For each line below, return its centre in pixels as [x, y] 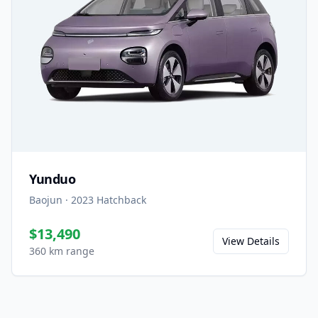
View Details [251, 241]
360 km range [62, 251]
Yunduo [53, 179]
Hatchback [121, 199]
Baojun [46, 199]
